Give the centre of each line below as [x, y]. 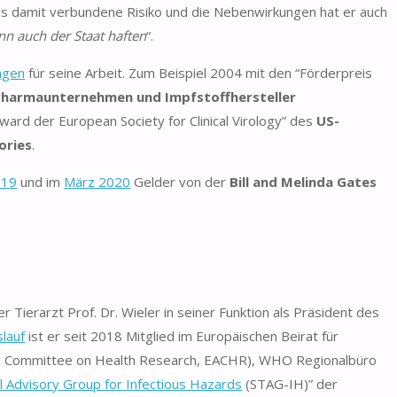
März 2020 [97, 181]
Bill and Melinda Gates [304, 181]
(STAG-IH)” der [290, 383]
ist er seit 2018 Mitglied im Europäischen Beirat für [182, 335]
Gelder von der [180, 181]
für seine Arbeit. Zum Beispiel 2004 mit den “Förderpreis [199, 72]
